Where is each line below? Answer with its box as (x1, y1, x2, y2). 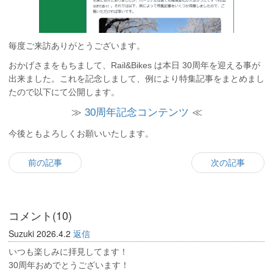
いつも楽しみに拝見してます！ (9, 247, 128, 257)
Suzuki (9, 227, 34, 239)
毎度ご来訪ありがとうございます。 (9, 41, 145, 51)
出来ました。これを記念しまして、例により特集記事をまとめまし (9, 74, 264, 83)
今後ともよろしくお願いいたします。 (9, 129, 154, 138)
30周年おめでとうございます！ (9, 260, 129, 270)
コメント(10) (9, 207, 72, 223)
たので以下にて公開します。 (9, 87, 119, 97)
